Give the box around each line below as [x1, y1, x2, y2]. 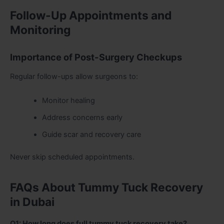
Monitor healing [41, 95, 95, 105]
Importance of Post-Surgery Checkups [10, 51, 182, 62]
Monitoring [10, 23, 70, 37]
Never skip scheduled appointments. [10, 152, 134, 162]
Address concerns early [41, 112, 122, 122]
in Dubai [10, 194, 54, 209]
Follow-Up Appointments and [10, 8, 171, 23]
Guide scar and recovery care [41, 129, 141, 139]
